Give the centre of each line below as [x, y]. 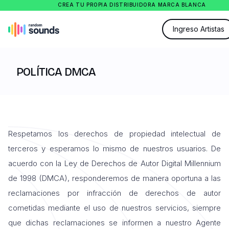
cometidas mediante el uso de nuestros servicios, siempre [114, 208]
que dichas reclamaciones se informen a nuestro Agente [114, 223]
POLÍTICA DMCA [56, 72]
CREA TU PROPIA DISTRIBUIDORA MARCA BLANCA [132, 5]
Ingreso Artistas [198, 29]
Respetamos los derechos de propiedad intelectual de [114, 134]
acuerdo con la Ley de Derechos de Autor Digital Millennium [114, 163]
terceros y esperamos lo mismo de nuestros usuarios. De [114, 148]
